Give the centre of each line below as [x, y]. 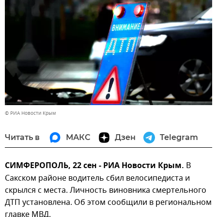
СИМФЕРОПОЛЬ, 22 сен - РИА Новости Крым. [95, 166]
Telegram [179, 137]
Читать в [22, 137]
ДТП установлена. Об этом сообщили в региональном [108, 202]
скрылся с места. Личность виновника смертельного [106, 190]
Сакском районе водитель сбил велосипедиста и [97, 178]
